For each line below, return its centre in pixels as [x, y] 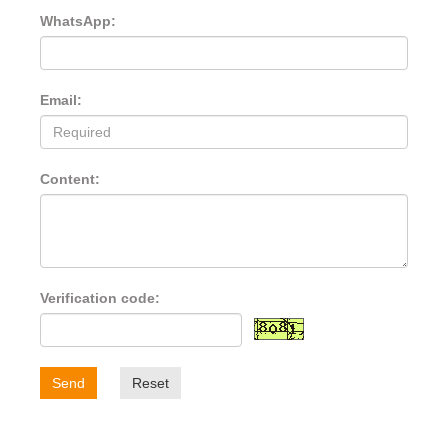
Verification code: [100, 298]
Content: [70, 179]
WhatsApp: [78, 21]
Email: [61, 100]
